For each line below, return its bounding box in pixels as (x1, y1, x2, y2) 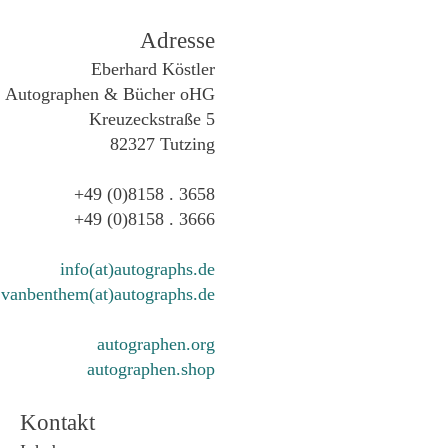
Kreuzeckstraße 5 (89, 109, 216, 130)
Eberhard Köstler (81, 59, 216, 80)
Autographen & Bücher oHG (5, 84, 216, 105)
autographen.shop (87, 359, 216, 380)
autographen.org (97, 334, 216, 355)
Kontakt (20, 410, 95, 436)
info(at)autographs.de (60, 259, 216, 280)
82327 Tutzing (110, 134, 216, 155)
